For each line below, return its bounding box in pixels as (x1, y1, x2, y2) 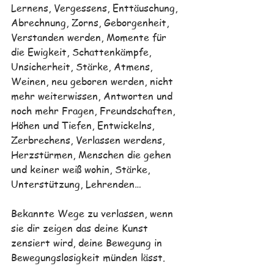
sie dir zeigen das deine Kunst (11, 221, 151, 235)
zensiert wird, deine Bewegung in (11, 236, 165, 250)
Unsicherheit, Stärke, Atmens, (11, 60, 155, 73)
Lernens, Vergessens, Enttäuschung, (11, 1, 180, 15)
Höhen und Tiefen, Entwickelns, (11, 119, 157, 132)
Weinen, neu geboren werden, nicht (11, 75, 176, 88)
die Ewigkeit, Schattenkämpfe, (11, 45, 154, 59)
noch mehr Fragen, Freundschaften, (11, 104, 178, 117)
